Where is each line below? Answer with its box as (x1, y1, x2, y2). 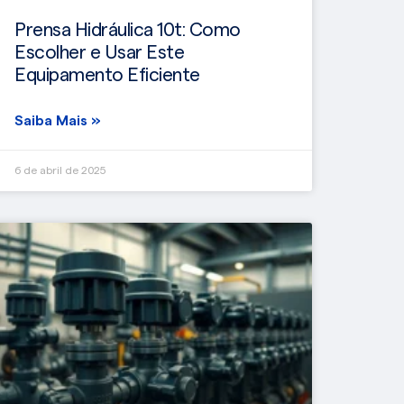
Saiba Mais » (14, 113, 101, 128)
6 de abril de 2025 (14, 164, 106, 176)
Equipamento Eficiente (14, 65, 200, 85)
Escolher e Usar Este (14, 42, 184, 62)
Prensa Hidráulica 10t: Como (14, 20, 241, 40)
